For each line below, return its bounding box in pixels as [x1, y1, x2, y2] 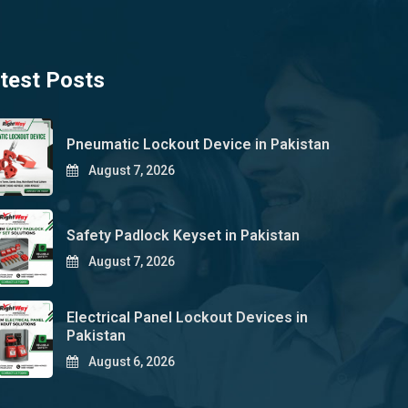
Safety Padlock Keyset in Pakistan [66, 226, 300, 244]
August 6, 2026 [85, 353, 175, 369]
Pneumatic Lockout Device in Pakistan [66, 135, 330, 153]
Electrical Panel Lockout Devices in [66, 308, 308, 326]
